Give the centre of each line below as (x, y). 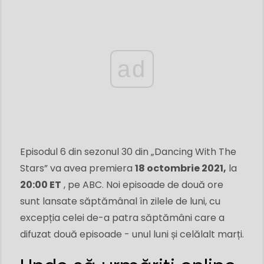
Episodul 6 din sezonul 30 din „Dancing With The (128, 152)
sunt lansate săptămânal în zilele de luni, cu (120, 202)
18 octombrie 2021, (181, 169)
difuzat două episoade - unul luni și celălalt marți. (132, 235)
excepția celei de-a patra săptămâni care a (122, 218)
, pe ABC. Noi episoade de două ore (142, 185)
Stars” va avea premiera (77, 169)
